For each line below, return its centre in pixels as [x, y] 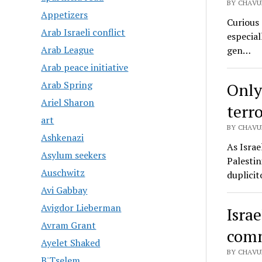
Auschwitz [63, 173]
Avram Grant [69, 225]
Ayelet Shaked [71, 243]
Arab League [68, 50]
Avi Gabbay [64, 190]
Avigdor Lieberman [81, 208]
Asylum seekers [74, 155]
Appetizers [65, 15]
